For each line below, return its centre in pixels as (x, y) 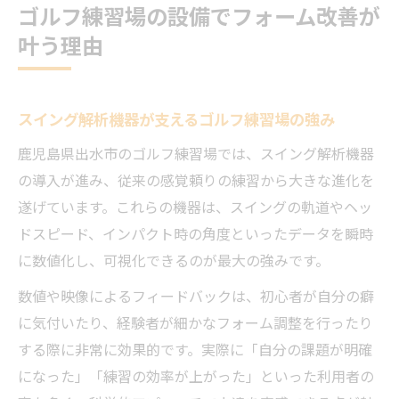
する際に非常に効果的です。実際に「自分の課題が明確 (195, 349)
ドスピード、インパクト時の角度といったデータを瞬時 (195, 233)
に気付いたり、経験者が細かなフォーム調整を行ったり (195, 322)
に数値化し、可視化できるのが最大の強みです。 (174, 260)
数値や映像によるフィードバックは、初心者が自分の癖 (196, 296)
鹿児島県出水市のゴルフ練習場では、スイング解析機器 (196, 153)
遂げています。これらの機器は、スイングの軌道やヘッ (195, 207)
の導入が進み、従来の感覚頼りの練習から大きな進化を (196, 180)
